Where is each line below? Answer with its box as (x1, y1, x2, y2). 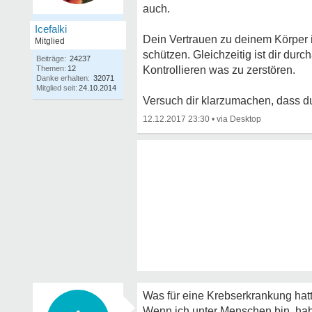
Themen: (36, 64, 66, 72)
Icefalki (35, 23, 67, 35)
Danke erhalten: (36, 74, 90, 82)
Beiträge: (36, 54, 66, 63)
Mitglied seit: (36, 84, 77, 92)
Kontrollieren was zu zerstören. (143, 64, 295, 76)
